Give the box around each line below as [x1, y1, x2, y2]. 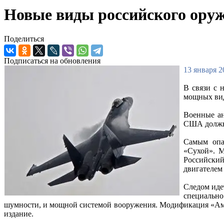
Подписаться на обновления [4, 56, 100, 65]
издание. [4, 209, 33, 218]
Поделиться [4, 34, 44, 43]
